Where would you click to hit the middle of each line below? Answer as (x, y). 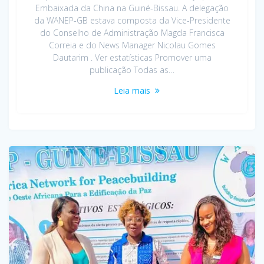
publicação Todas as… (132, 70)
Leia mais (132, 90)
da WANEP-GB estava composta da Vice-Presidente (132, 20)
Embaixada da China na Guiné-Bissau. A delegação (132, 8)
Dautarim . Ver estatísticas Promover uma (132, 57)
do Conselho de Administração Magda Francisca (132, 32)
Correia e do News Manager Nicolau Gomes (132, 45)
